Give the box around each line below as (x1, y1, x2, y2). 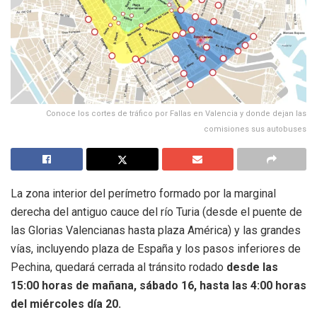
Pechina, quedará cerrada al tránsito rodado (11, 260, 226, 275)
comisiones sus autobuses (204, 125, 306, 134)
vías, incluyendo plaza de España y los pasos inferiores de (11, 242, 301, 256)
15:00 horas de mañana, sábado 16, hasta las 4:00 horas (11, 279, 306, 293)
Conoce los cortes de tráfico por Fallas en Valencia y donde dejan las (46, 109, 306, 119)
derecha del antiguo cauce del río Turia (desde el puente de (11, 205, 302, 219)
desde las (226, 260, 278, 275)
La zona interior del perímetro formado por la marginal (11, 187, 276, 201)
